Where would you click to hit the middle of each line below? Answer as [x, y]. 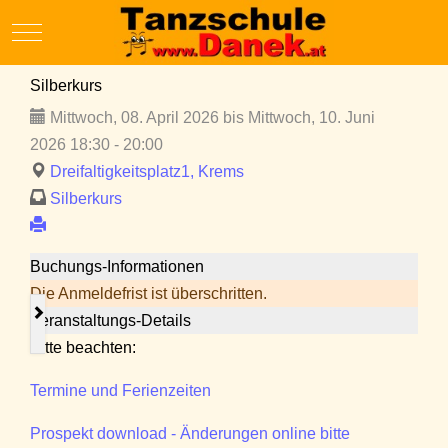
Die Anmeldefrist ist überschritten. [148, 294]
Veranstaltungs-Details [110, 321]
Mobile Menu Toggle [98, 30]
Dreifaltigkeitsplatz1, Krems [147, 172]
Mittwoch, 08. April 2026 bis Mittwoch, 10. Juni [210, 118]
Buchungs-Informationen [117, 267]
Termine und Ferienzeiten [120, 391]
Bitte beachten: [83, 348]
